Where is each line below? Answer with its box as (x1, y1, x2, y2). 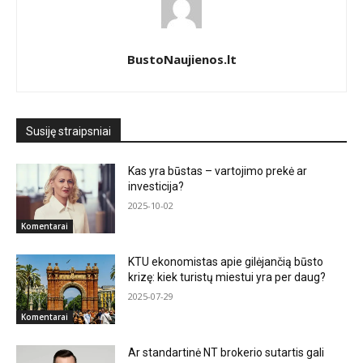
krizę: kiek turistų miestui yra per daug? (128, 271, 327, 284)
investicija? (128, 180, 185, 194)
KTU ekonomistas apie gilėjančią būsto (128, 255, 324, 269)
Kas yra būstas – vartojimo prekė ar (128, 164, 308, 178)
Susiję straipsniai (26, 125, 111, 139)
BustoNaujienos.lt (126, 51, 237, 68)
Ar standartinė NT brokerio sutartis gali (128, 345, 325, 359)
